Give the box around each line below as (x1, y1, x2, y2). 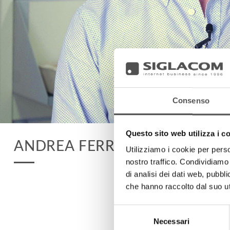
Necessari (154, 217, 189, 226)
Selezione (113, 206, 147, 215)
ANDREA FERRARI (13, 139, 140, 154)
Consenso (172, 96, 209, 105)
